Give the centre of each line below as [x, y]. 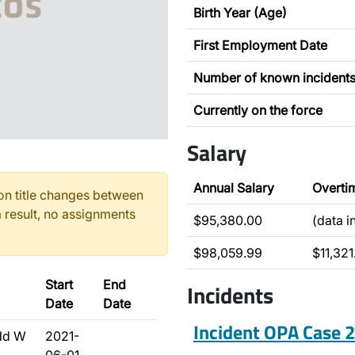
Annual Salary [234, 188]
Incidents [230, 295]
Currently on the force [258, 110]
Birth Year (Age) [240, 13]
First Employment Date [260, 45]
